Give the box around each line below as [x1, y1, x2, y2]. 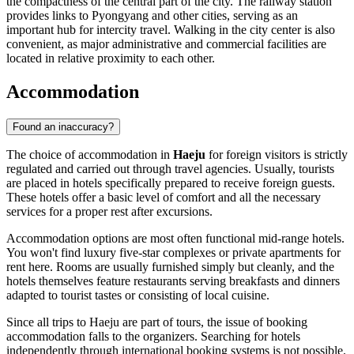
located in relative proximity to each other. [6, 51, 215, 65]
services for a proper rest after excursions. [6, 204, 213, 218]
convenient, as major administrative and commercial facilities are [6, 36, 326, 51]
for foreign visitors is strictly [205, 147, 348, 161]
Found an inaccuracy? [13, 120, 114, 133]
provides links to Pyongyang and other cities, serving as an [6, 8, 298, 22]
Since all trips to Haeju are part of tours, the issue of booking [6, 314, 307, 329]
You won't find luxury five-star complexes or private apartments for [6, 245, 341, 259]
